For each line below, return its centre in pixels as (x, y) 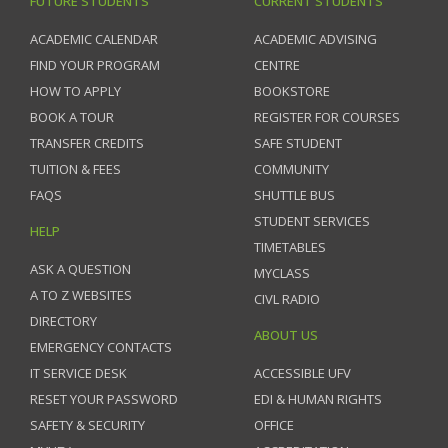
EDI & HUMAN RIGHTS (318, 399)
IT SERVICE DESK (78, 373)
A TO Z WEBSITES (81, 295)
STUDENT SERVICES (312, 221)
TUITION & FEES (75, 169)
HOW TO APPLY (75, 91)
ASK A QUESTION (80, 269)
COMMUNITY (291, 169)
